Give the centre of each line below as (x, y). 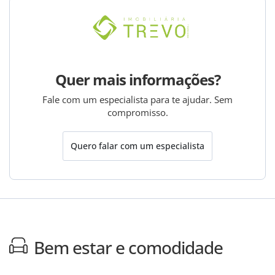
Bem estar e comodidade (128, 247)
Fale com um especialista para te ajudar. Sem (137, 99)
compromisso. (137, 112)
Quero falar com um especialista (137, 146)
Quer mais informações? (137, 79)
